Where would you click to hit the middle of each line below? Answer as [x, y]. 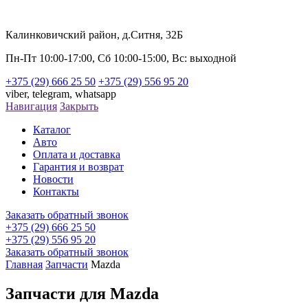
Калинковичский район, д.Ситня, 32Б [94, 35]
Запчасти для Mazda [82, 293]
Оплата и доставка [77, 154]
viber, [19, 94]
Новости [53, 179]
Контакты [56, 191]
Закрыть [79, 106]
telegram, [54, 94]
